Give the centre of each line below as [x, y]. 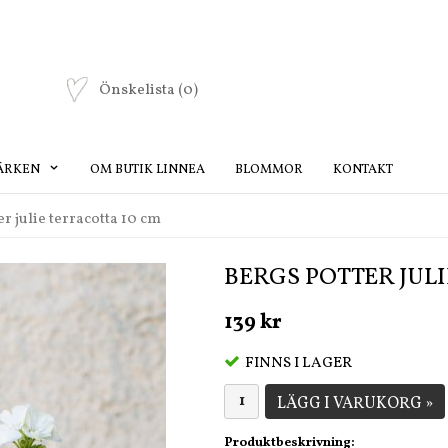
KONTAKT [363, 169]
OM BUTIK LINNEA [147, 169]
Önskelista [138, 91]
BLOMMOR [269, 169]
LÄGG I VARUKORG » [355, 403]
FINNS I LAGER [298, 363]
